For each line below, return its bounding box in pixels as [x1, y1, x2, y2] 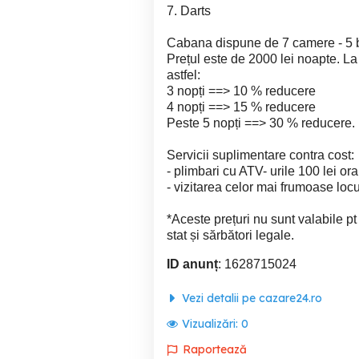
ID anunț [167, 257, 218, 271]
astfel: [167, 68, 200, 82]
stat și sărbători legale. [167, 228, 294, 242]
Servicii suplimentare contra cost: [167, 148, 354, 162]
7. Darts [167, 4, 211, 18]
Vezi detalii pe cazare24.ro [179, 291, 322, 305]
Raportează [183, 342, 247, 357]
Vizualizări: [182, 317, 241, 331]
